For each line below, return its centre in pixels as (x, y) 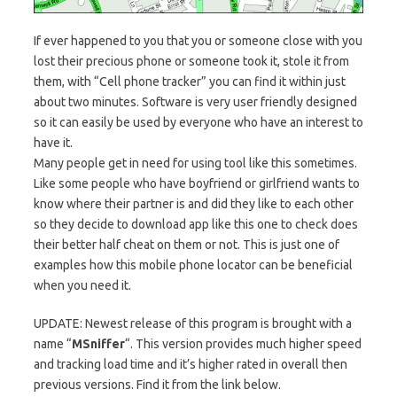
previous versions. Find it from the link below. (157, 385)
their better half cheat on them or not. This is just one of (187, 245)
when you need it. (82, 286)
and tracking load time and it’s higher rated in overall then (191, 365)
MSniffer (98, 344)
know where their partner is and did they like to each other (194, 204)
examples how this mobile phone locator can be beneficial (193, 265)
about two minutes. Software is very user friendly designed (195, 102)
